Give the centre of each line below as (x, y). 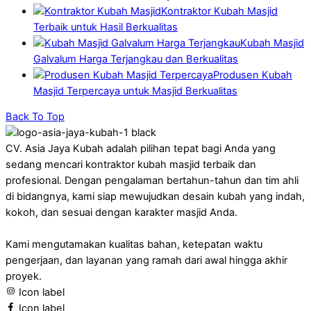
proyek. (24, 277)
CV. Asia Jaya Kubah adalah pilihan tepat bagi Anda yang (141, 149)
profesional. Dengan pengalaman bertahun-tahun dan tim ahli (152, 181)
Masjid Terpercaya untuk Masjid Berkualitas (135, 91)
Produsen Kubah (253, 75)
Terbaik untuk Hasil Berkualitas (106, 27)
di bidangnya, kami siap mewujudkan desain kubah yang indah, (155, 197)
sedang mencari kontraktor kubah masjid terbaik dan (131, 165)
